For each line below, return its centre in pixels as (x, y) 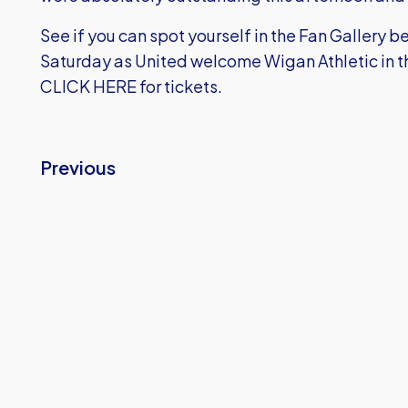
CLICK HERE (88, 86)
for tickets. (179, 86)
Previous (78, 167)
